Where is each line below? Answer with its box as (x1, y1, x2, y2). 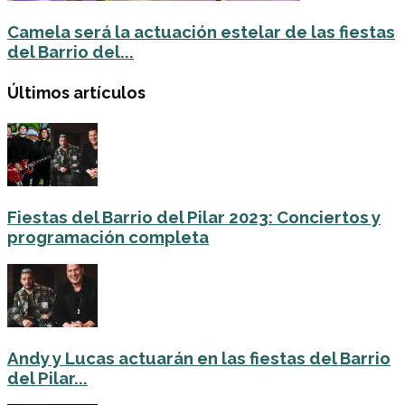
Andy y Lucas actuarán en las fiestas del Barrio (7, 347, 391, 368)
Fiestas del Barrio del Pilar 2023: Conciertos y (7, 207, 381, 228)
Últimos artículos (7, 82, 146, 102)
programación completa (7, 227, 209, 248)
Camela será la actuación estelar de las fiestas (7, 21, 395, 42)
